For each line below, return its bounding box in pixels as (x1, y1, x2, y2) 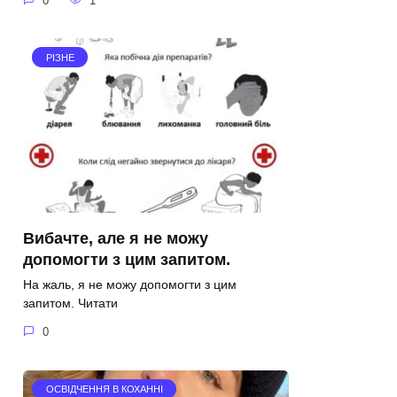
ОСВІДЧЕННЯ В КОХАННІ (45, 384, 163, 395)
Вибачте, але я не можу (23, 229, 208, 247)
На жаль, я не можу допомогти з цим (23, 277, 237, 292)
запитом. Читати (23, 296, 121, 311)
